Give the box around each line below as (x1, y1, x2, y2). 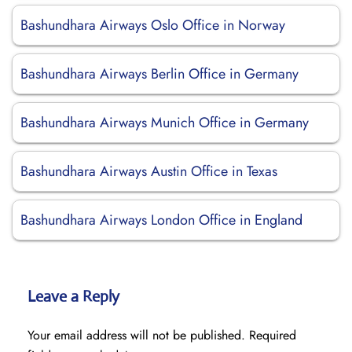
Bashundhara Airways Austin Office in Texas (20, 161, 277, 181)
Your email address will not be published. (27, 326, 245, 344)
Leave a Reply (27, 287, 119, 306)
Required (249, 326, 296, 344)
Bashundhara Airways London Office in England (20, 210, 302, 230)
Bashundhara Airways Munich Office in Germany (20, 112, 309, 133)
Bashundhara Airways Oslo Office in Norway (20, 15, 285, 35)
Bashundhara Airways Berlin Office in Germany (20, 64, 299, 84)
